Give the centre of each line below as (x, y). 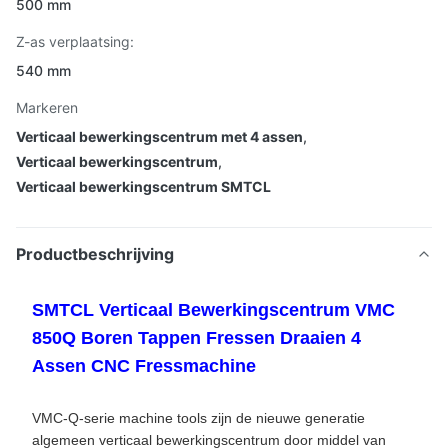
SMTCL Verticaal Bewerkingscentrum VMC (213, 310)
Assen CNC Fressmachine (144, 366)
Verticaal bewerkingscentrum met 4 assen (159, 136)
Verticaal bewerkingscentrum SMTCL (143, 186)
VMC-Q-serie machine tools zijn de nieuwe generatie (198, 418)
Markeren (47, 107)
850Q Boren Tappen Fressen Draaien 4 (196, 338)
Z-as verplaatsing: (75, 41)
